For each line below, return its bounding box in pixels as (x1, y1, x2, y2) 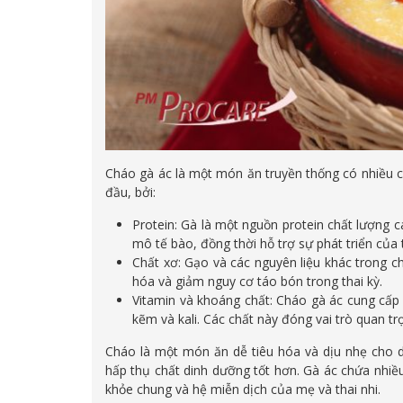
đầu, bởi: (105, 184, 156, 201)
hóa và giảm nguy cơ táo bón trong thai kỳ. (132, 273, 382, 291)
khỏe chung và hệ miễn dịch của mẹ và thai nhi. (105, 381, 381, 399)
